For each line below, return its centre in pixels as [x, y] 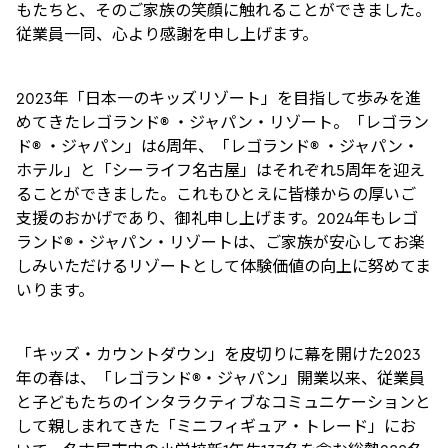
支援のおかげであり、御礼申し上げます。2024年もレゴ [217, 218]
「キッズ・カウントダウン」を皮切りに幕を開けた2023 [218, 354]
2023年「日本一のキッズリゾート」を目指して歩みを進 [218, 98]
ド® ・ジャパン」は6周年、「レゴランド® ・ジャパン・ [217, 146]
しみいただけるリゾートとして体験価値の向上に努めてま [223, 266]
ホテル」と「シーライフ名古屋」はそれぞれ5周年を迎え [220, 170]
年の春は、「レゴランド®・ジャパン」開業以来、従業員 [220, 378]
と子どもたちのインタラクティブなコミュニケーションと [223, 402]
